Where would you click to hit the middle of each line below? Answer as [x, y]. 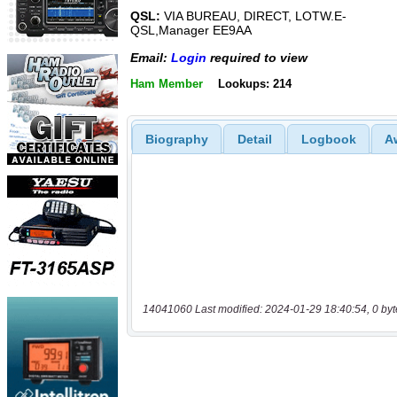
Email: [151, 57]
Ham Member [167, 84]
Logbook [328, 139]
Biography [176, 139]
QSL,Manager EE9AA [191, 31]
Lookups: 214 [254, 84]
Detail [254, 139]
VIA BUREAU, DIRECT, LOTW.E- [253, 16]
